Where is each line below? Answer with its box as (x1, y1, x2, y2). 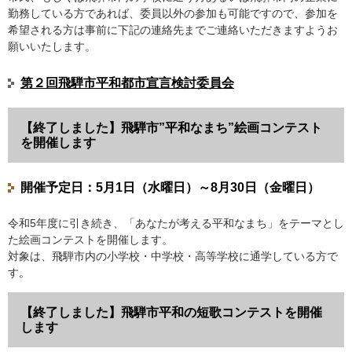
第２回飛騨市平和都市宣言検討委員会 (20, 76, 234, 90)
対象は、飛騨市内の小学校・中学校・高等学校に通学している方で (8, 250, 338, 263)
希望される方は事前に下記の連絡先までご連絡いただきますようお (8, 24, 338, 37)
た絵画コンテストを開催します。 (8, 233, 173, 247)
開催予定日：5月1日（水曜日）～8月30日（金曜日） (20, 181, 320, 195)
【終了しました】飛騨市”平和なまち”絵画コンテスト (20, 121, 322, 135)
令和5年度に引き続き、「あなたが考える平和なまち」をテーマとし (8, 217, 344, 230)
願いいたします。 (8, 40, 96, 53)
